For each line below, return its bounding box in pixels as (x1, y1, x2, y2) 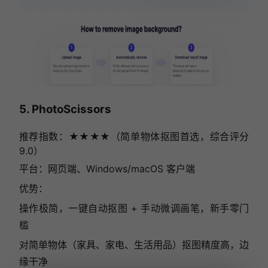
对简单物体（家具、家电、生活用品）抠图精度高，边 (19, 238, 249, 251)
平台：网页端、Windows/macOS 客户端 (19, 162, 195, 175)
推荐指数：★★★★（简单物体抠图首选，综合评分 (19, 130, 249, 142)
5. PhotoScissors (19, 102, 111, 117)
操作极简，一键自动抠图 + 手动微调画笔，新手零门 (19, 202, 249, 214)
